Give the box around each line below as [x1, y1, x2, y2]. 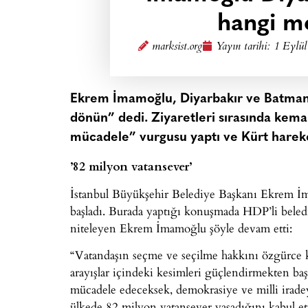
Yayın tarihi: [215, 38, 274, 56]
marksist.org [151, 38, 202, 56]
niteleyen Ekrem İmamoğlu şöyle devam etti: [70, 219, 292, 236]
